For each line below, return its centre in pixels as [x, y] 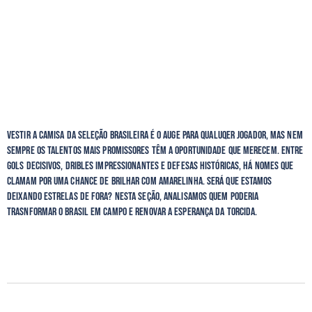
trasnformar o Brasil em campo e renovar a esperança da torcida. [133, 212]
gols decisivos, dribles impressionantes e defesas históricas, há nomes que [150, 166]
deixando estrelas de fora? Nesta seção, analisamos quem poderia [133, 196]
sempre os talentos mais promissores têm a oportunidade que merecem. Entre [155, 150]
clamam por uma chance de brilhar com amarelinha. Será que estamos [140, 181]
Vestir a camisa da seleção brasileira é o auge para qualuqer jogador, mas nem [155, 135]
